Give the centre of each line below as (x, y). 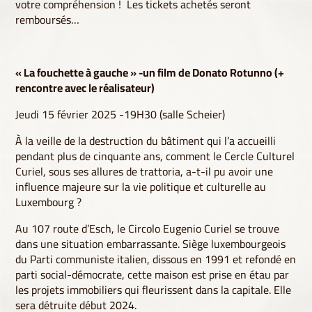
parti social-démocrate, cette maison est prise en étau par (153, 275)
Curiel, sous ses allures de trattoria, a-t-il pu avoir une (145, 172)
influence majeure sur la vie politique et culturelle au (141, 187)
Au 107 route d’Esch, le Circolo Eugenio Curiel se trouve (148, 229)
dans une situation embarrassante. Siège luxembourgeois (151, 244)
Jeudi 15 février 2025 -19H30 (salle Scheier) (120, 115)
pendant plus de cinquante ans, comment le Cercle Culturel (155, 156)
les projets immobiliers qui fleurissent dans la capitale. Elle (154, 290)
